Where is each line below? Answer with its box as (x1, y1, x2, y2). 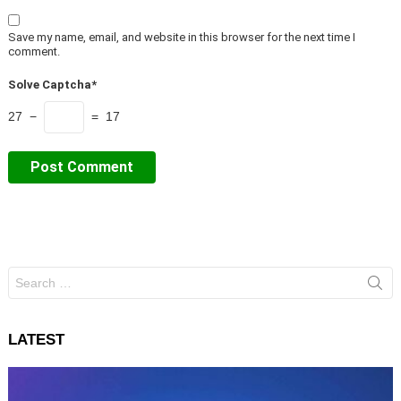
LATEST (8, 331, 64, 349)
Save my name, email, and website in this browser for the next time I (8, 30, 355, 45)
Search (8, 267, 49, 281)
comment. (8, 45, 60, 59)
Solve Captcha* (8, 78, 97, 92)
